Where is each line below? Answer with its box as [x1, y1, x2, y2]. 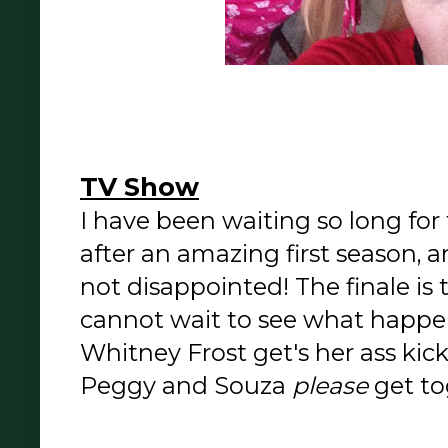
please [292, 371, 374, 401]
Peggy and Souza [80, 371, 292, 401]
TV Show [80, 171, 199, 203]
